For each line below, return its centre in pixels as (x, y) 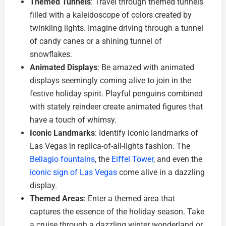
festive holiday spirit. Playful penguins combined (117, 94)
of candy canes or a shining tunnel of (96, 41)
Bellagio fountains (63, 159)
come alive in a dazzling (161, 173)
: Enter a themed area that (130, 199)
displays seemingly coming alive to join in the (111, 81)
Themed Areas (57, 199)
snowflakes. (51, 54)
